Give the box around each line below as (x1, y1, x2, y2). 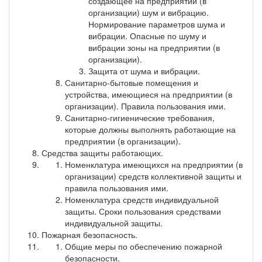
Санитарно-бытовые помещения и (65, 76, 198, 88)
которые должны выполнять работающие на (65, 123, 236, 135)
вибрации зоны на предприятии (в (88, 41, 220, 53)
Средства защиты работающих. (42, 146, 163, 158)
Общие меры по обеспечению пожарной (65, 240, 222, 252)
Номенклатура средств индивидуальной (65, 193, 219, 205)
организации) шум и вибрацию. (88, 6, 209, 18)
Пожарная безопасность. (42, 228, 137, 240)
